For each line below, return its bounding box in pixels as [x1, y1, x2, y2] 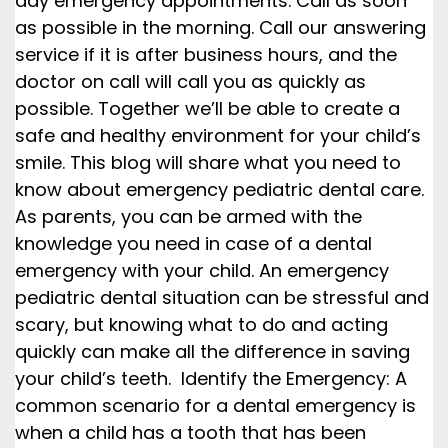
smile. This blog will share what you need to [15, 150, 401, 175]
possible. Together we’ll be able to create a [15, 96, 400, 121]
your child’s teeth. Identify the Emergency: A [15, 366, 407, 391]
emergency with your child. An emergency [15, 258, 389, 283]
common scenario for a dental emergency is [15, 393, 416, 418]
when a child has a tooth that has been [15, 420, 366, 445]
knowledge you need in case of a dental [15, 231, 372, 256]
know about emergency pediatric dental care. [15, 177, 424, 202]
